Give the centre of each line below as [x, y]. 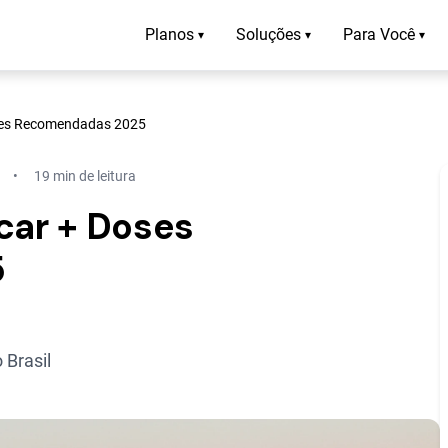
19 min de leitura [85, 175]
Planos [169, 34]
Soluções [268, 34]
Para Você [379, 34]
